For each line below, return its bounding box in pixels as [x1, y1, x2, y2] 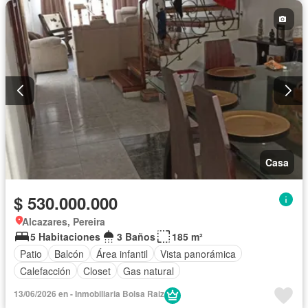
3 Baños [117, 230, 155, 244]
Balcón [54, 246, 84, 261]
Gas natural [123, 263, 174, 278]
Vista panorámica [160, 246, 236, 261]
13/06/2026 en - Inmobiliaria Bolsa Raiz [14, 287, 164, 300]
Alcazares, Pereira [22, 214, 105, 229]
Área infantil [96, 246, 148, 261]
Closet [83, 263, 111, 278]
